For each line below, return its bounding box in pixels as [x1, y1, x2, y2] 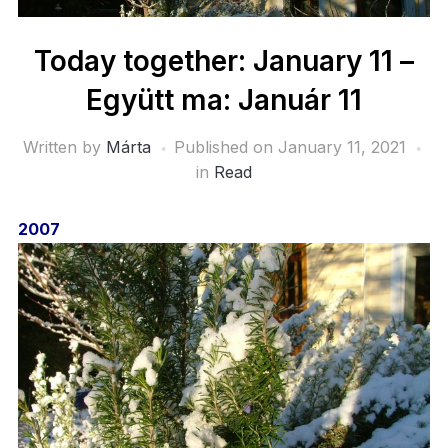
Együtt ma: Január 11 [86, 83, 362, 118]
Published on [173, 137, 278, 158]
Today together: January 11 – [34, 44, 414, 79]
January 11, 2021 [277, 137, 406, 158]
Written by [22, 137, 106, 158]
